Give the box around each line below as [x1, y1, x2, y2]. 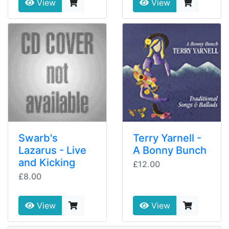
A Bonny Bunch [133, 144, 207, 156]
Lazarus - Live [18, 144, 86, 156]
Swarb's [18, 132, 58, 144]
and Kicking [18, 156, 75, 169]
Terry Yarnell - [133, 132, 201, 144]
